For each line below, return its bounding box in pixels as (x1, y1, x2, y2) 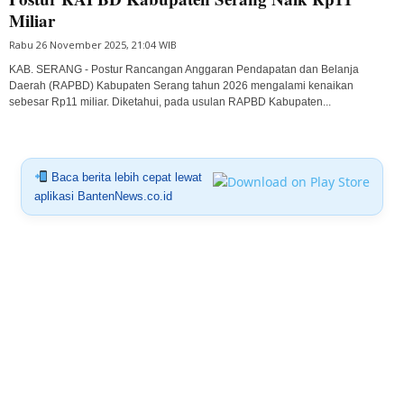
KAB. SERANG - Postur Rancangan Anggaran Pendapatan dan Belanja (9, 62, 359, 76)
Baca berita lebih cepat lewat (47, 170, 202, 184)
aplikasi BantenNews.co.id (33, 188, 172, 203)
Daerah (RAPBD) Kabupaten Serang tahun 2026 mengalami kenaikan (9, 78, 353, 92)
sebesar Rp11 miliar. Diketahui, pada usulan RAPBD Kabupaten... (9, 95, 331, 108)
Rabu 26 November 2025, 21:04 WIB (9, 37, 177, 51)
